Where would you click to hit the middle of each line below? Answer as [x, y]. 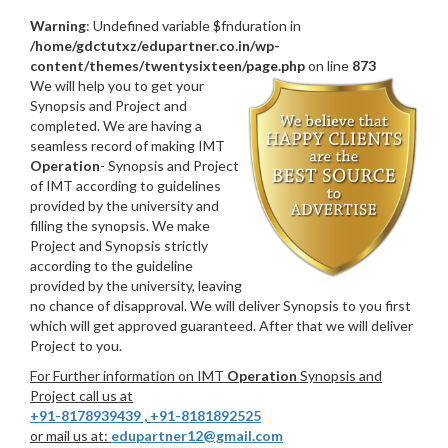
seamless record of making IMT [127, 145]
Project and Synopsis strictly [119, 245]
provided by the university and [124, 205]
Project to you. [76, 345]
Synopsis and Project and [108, 105]
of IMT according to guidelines [125, 185]
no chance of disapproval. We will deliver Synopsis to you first [220, 305]
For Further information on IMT [128, 375]
